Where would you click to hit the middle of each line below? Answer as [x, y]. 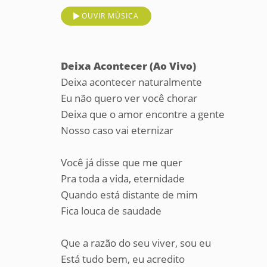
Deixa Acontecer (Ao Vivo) [128, 66]
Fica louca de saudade [111, 211]
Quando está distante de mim [129, 195]
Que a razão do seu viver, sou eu [136, 243]
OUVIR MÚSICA [110, 16]
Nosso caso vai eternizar [117, 130]
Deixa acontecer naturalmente [131, 82]
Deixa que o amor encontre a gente [143, 114]
